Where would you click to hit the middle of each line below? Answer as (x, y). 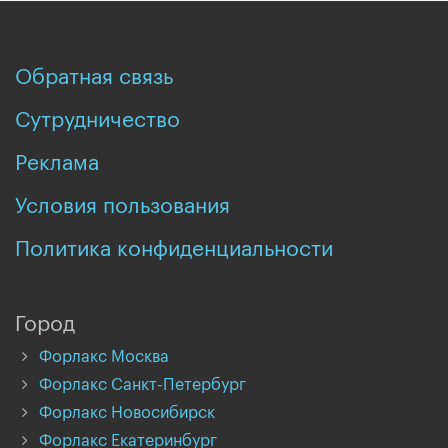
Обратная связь (94, 77)
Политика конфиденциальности (174, 249)
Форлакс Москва (104, 357)
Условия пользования (122, 206)
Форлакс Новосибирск (127, 413)
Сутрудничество (97, 120)
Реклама (57, 163)
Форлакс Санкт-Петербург (142, 385)
